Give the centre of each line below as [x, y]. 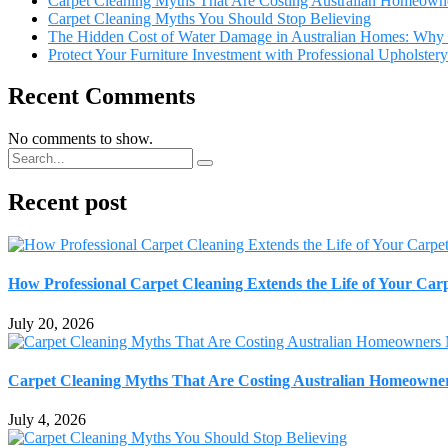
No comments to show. [80, 139]
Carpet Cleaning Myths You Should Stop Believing [209, 18]
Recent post [67, 202]
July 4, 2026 [47, 420]
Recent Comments [101, 96]
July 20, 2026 [51, 323]
